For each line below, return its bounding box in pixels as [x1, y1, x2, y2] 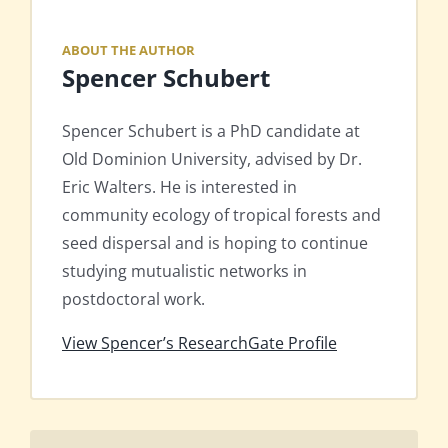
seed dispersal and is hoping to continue [62, 231, 368, 254]
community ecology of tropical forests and [62, 203, 381, 226]
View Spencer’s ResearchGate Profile [62, 331, 337, 354]
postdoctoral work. [62, 287, 205, 310]
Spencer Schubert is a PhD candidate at [62, 119, 360, 142]
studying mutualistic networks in [62, 259, 307, 282]
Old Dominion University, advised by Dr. [62, 147, 362, 170]
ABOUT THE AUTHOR [62, 41, 195, 60]
